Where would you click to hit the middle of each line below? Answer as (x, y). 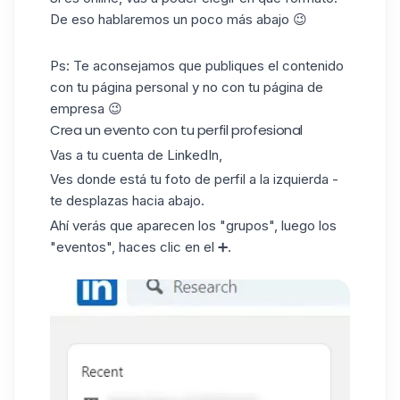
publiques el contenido (273, 65)
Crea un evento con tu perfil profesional (176, 129)
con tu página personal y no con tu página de (187, 87)
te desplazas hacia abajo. (127, 201)
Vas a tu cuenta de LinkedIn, (136, 154)
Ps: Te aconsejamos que (126, 65)
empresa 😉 (86, 108)
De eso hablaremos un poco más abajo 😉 (179, 20)
